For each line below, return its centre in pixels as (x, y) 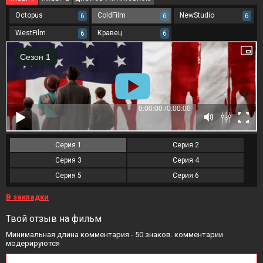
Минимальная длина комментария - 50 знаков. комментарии (114, 235)
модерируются (33, 243)
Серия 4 (186, 160)
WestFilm (31, 33)
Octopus (29, 15)
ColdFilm (112, 15)
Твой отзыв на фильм (54, 219)
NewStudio (197, 15)
